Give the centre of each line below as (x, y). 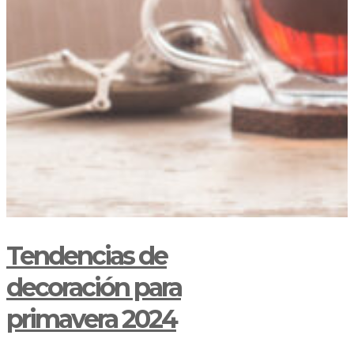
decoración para (94, 288)
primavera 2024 (91, 319)
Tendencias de (87, 256)
